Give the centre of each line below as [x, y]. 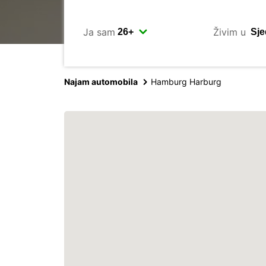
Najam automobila [101, 82]
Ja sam [99, 32]
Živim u [229, 32]
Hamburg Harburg [186, 82]
